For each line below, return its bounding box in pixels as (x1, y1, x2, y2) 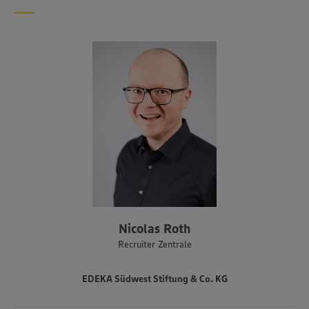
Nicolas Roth (119, 221, 190, 237)
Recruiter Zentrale (117, 238, 192, 251)
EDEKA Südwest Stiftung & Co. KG (81, 272, 228, 286)
